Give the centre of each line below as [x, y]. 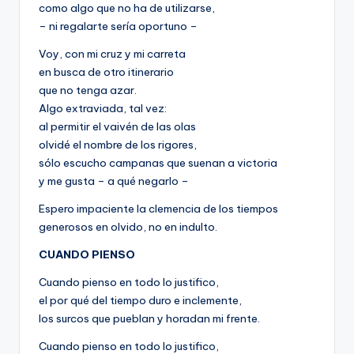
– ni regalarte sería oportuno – [118, 26]
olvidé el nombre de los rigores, [118, 145]
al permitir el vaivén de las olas [117, 127]
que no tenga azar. [88, 90]
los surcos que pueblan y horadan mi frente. [149, 319]
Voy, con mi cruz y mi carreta [112, 54]
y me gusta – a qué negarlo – [114, 181]
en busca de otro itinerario [106, 72]
